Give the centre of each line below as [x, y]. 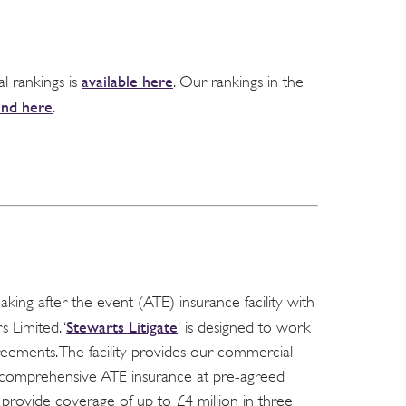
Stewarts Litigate [122, 326]
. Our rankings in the [238, 81]
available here [127, 81]
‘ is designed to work [244, 327]
